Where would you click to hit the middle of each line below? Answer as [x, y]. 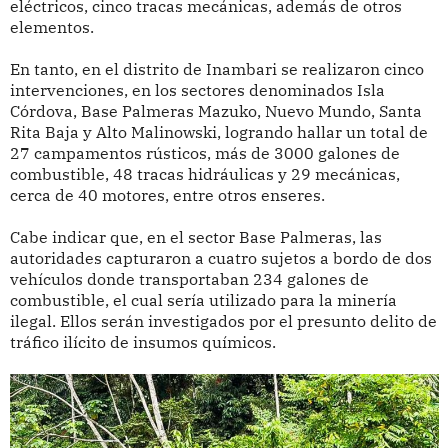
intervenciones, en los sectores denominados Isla [197, 89]
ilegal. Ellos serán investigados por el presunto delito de [223, 320]
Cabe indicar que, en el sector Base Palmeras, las [195, 236]
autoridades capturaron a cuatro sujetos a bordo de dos [220, 257]
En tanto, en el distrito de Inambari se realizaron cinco [216, 68]
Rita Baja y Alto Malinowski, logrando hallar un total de [218, 131]
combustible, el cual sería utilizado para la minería [203, 299]
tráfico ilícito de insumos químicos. [142, 341]
